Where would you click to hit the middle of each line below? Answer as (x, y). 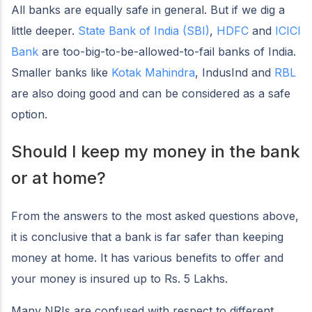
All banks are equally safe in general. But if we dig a (148, 10)
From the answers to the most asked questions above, (155, 216)
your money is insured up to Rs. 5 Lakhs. (119, 279)
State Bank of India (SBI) (144, 31)
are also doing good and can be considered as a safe (151, 94)
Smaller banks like (61, 73)
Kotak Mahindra (153, 73)
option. (29, 115)
